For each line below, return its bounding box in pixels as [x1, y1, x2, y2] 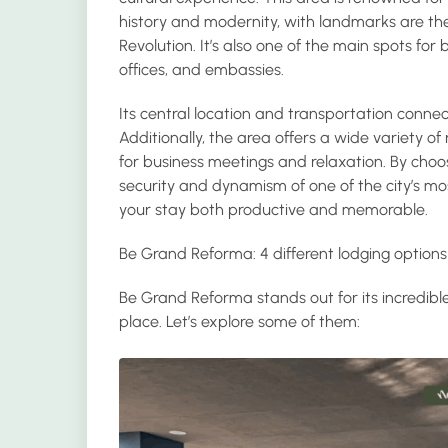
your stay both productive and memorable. [119, 200, 428, 219]
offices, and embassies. [119, 60, 284, 79]
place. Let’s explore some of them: [119, 312, 360, 331]
